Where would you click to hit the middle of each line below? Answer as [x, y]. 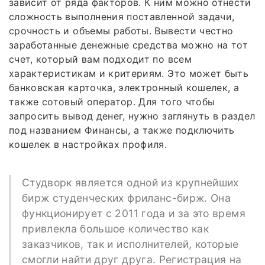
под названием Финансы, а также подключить [122, 130]
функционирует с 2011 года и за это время [133, 213]
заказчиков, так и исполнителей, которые [130, 244]
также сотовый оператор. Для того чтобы [112, 101]
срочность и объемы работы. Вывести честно [121, 30]
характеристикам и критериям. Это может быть [129, 73]
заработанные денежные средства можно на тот [129, 45]
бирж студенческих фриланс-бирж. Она [126, 198]
